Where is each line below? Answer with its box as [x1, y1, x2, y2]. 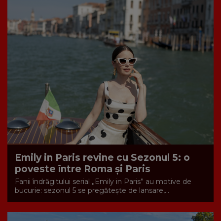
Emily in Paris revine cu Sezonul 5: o [15, 151, 190, 163]
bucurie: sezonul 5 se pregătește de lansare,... [15, 185, 169, 195]
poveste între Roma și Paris [15, 163, 150, 175]
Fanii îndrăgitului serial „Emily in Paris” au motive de [15, 177, 191, 186]
